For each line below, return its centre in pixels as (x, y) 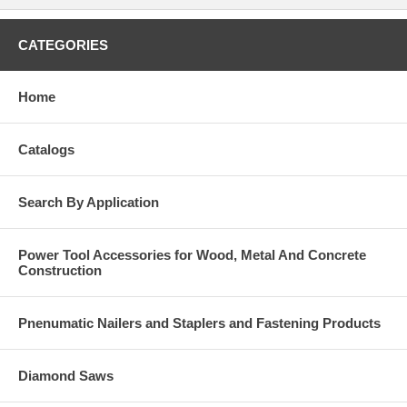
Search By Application (89, 202)
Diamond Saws (66, 376)
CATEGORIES (63, 45)
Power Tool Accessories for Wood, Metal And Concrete (192, 255)
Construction (60, 270)
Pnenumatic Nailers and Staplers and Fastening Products (199, 323)
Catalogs (46, 149)
